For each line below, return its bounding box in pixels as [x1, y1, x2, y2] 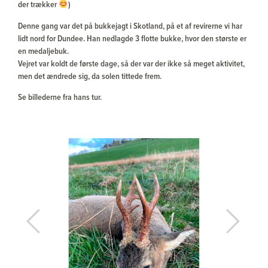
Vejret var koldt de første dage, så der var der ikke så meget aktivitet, [18, 58, 245, 70]
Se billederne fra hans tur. [18, 92, 102, 104]
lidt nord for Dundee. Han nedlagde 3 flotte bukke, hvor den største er [18, 33, 246, 45]
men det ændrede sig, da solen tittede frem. [18, 71, 162, 83]
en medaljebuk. [18, 45, 69, 57]
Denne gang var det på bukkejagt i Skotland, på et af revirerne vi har [18, 20, 242, 32]
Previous [30, 220, 59, 232]
